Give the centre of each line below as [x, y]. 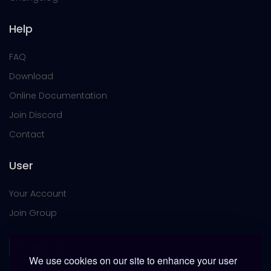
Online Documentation [58, 96]
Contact [27, 134]
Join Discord [36, 115]
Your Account [38, 194]
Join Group [33, 213]
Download [31, 76]
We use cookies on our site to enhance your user [133, 260]
